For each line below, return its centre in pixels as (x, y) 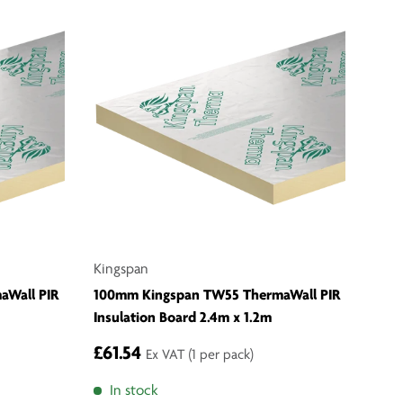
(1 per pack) (221, 356)
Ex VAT (167, 356)
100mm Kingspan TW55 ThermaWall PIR (217, 296)
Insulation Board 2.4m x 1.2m (183, 318)
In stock (134, 391)
